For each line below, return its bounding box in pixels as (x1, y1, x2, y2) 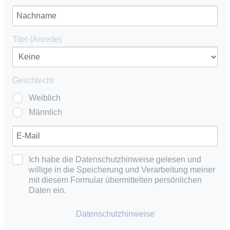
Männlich (29, 107, 62, 117)
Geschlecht (12, 75, 53, 85)
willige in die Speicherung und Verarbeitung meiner (29, 165, 215, 174)
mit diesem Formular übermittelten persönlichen (29, 175, 202, 184)
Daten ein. (29, 185, 66, 195)
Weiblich (29, 93, 61, 102)
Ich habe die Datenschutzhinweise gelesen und (29, 155, 201, 164)
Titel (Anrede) (12, 34, 62, 44)
